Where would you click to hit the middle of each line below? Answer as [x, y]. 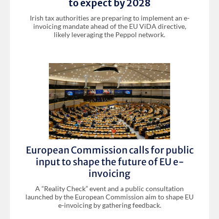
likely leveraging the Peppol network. [109, 34]
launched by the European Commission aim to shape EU [109, 197]
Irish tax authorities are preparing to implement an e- [109, 18]
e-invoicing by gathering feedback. [109, 205]
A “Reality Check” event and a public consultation [109, 189]
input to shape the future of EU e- [109, 162]
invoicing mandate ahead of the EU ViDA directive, [109, 26]
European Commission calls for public [109, 150]
